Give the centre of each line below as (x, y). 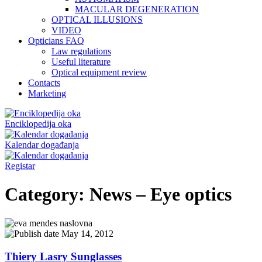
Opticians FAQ (56, 41)
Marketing (47, 93)
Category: (45, 194)
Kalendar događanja (42, 145)
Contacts (44, 83)
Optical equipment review (99, 72)
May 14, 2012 (86, 233)
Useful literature (81, 62)
